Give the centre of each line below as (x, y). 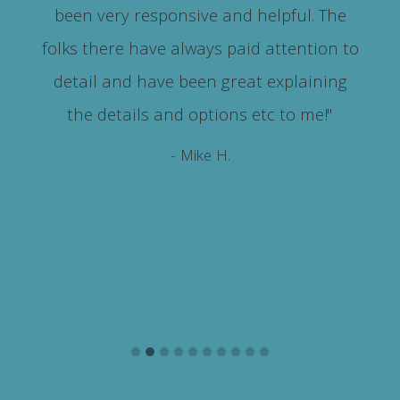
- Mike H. (200, 157)
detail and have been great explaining (200, 83)
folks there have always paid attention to (200, 50)
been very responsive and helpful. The (200, 17)
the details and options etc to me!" (200, 117)
